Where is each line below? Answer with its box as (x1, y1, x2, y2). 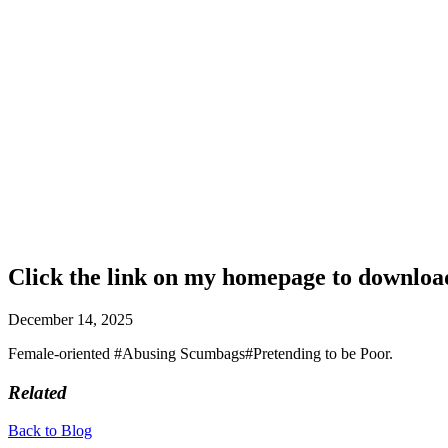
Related (8, 381, 67, 403)
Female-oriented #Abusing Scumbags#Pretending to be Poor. (8, 344, 393, 362)
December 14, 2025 (8, 310, 133, 328)
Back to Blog (8, 422, 92, 440)
